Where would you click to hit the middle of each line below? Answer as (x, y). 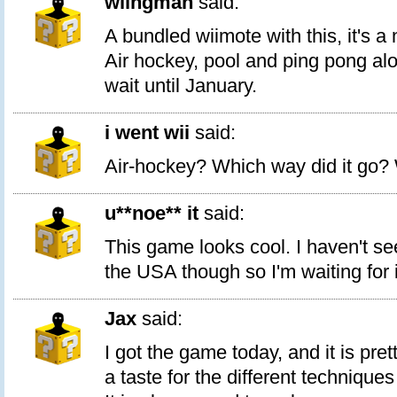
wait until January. (181, 86)
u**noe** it (152, 213)
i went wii (147, 132)
